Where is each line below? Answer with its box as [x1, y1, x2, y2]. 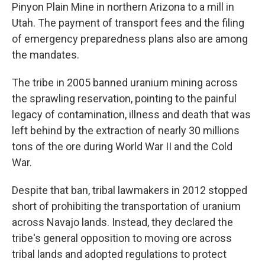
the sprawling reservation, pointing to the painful [12, 92, 237, 105]
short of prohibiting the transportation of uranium [12, 200, 241, 212]
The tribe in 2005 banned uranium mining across [12, 76, 238, 89]
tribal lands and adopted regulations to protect [12, 248, 227, 260]
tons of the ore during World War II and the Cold [12, 140, 232, 153]
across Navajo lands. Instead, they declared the [12, 216, 233, 228]
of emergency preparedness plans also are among [12, 33, 248, 45]
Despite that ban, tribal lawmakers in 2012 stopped [12, 184, 247, 196]
